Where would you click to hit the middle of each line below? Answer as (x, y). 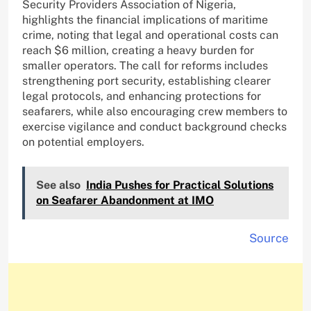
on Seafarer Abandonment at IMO (125, 201)
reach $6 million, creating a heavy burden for (138, 51)
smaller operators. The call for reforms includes (145, 66)
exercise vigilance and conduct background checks (154, 127)
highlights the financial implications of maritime (145, 20)
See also (58, 185)
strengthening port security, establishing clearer (146, 81)
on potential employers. (83, 142)
